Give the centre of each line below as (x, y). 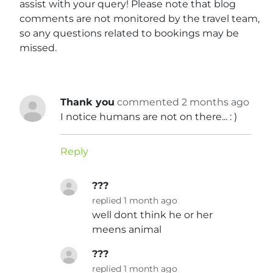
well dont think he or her (153, 215)
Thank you (88, 102)
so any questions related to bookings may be (129, 34)
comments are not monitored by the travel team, (140, 19)
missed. (38, 48)
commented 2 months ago (183, 102)
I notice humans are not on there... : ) (149, 117)
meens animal (127, 230)
